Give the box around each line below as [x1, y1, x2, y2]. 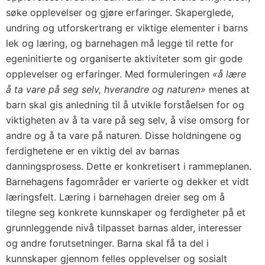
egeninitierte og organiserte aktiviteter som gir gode [6, 53, 243, 64]
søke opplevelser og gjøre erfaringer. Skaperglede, [6, 7, 234, 18]
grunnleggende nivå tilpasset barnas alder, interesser [6, 222, 242, 234]
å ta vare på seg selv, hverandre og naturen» [6, 83, 206, 95]
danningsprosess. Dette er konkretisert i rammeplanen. [6, 160, 251, 172]
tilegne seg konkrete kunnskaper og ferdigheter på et [6, 206, 245, 218]
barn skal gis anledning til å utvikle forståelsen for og [6, 99, 244, 111]
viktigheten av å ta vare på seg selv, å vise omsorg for [6, 114, 250, 126]
